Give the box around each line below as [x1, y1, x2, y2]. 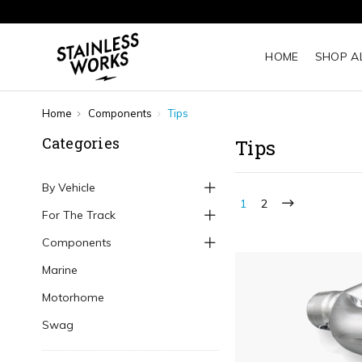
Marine [41, 262, 78, 277]
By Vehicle [41, 179, 95, 195]
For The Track [41, 207, 116, 222]
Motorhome [41, 289, 104, 305]
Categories [41, 133, 120, 153]
